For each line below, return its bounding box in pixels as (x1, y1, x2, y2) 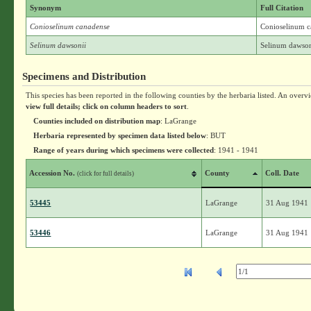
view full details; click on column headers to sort (26, 102, 187, 110)
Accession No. (29, 169, 78, 177)
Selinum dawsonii (30, 41, 87, 49)
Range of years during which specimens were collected (33, 146, 215, 154)
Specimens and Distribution (22, 70, 146, 82)
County (205, 169, 230, 177)
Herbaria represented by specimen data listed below (33, 131, 207, 140)
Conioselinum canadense (30, 22, 110, 31)
